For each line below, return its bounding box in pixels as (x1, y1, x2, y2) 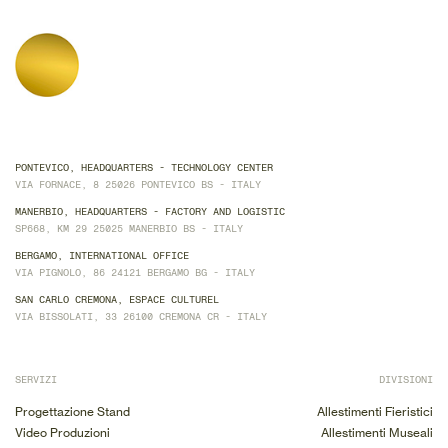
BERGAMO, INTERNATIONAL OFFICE (15, 249, 189, 263)
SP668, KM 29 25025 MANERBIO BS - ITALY (15, 222, 243, 236)
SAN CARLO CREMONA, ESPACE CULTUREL (15, 293, 219, 307)
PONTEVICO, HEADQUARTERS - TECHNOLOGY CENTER (15, 161, 273, 175)
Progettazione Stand (15, 404, 130, 419)
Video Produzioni (15, 425, 110, 440)
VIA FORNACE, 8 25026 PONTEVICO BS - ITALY (15, 178, 261, 192)
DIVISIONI (379, 373, 433, 387)
